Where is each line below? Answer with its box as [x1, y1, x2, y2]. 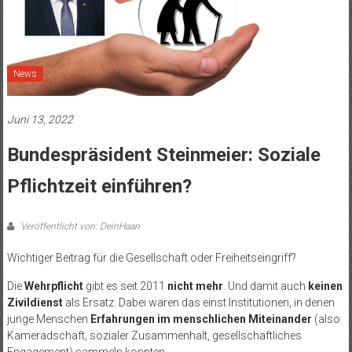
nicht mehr [167, 280, 223, 292]
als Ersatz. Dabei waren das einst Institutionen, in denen [62, 296, 335, 309]
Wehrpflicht [24, 280, 83, 292]
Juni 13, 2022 [6, 113, 73, 126]
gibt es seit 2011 [82, 280, 167, 292]
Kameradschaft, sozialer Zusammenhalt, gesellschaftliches [6, 329, 302, 342]
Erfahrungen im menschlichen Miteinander [90, 313, 312, 325]
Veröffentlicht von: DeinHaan [17, 221, 140, 232]
